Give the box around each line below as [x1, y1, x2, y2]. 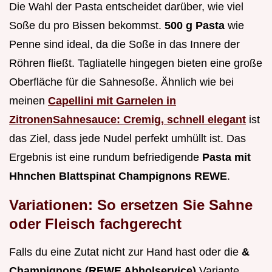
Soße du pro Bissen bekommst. [9, 19, 165, 32]
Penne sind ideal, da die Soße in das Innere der [9, 38, 240, 50]
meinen [9, 94, 48, 107]
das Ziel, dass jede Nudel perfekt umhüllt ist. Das [9, 132, 246, 144]
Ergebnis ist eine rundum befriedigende [9, 151, 202, 163]
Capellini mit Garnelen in [48, 94, 176, 107]
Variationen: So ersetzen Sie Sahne [9, 196, 253, 213]
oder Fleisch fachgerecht [9, 215, 182, 232]
